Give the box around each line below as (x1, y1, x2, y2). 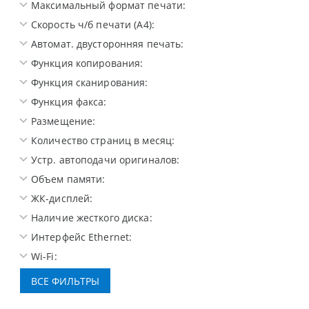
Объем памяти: (31, 172, 106, 186)
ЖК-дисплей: (31, 192, 93, 206)
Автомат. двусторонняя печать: (31, 37, 184, 51)
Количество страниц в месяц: (31, 134, 175, 148)
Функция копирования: (31, 57, 143, 70)
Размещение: (31, 114, 96, 128)
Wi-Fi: (31, 250, 57, 263)
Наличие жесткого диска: (31, 211, 152, 225)
